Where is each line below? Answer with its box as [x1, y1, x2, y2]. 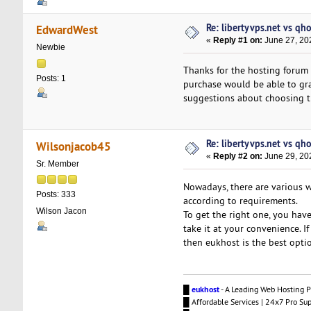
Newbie [35, 42, 65, 53]
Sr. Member [35, 158, 79, 169]
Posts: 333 [35, 189, 76, 199]
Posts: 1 [35, 73, 66, 83]
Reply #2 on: [213, 151, 263, 162]
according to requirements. [183, 194, 298, 207]
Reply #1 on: [213, 35, 263, 46]
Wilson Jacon [35, 206, 87, 217]
